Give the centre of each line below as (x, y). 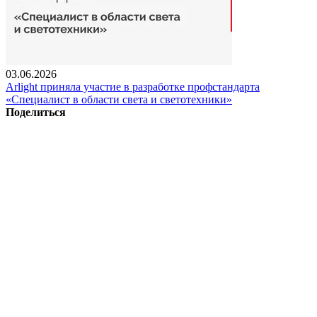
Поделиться (36, 112)
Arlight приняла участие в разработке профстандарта (133, 86)
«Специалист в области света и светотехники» (119, 99)
